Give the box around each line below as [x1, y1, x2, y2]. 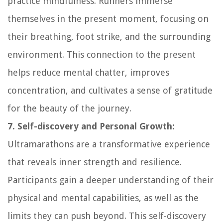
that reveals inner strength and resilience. [7, 156, 182, 167]
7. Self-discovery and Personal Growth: [7, 120, 175, 131]
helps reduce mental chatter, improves [7, 67, 169, 78]
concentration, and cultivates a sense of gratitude [7, 85, 213, 96]
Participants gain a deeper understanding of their [7, 174, 214, 185]
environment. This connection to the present [7, 49, 196, 60]
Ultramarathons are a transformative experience [7, 138, 210, 149]
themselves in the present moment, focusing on [7, 13, 209, 24]
